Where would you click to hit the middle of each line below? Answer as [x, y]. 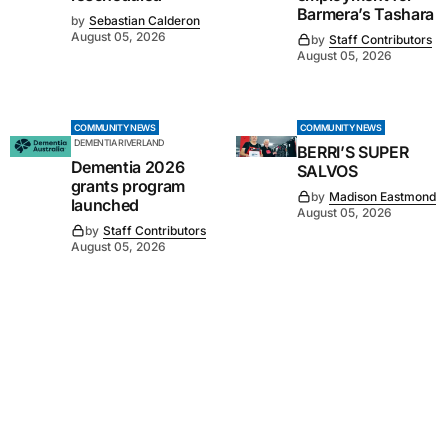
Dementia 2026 [127, 166]
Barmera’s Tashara [365, 13]
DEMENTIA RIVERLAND [119, 142]
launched [105, 204]
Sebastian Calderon [144, 20]
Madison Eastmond [382, 196]
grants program [128, 185]
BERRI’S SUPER [352, 151]
